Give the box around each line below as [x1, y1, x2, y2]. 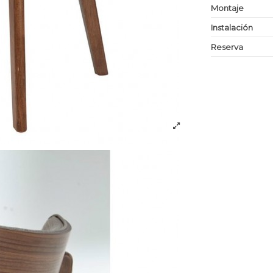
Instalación [211, 22, 253, 32]
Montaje [211, 2, 244, 13]
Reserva [211, 41, 244, 52]
